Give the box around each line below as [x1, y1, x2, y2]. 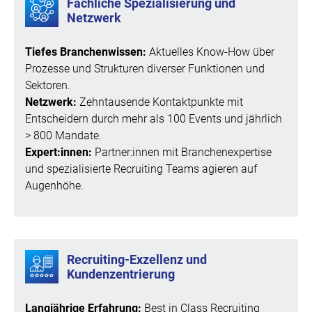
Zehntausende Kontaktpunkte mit [79, 95, 243, 109]
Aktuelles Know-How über [146, 45, 274, 58]
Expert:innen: [25, 145, 95, 159]
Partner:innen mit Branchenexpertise [95, 145, 272, 159]
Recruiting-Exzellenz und [67, 251, 207, 267]
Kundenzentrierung [67, 266, 175, 281]
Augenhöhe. [25, 178, 84, 192]
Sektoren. [25, 78, 70, 92]
